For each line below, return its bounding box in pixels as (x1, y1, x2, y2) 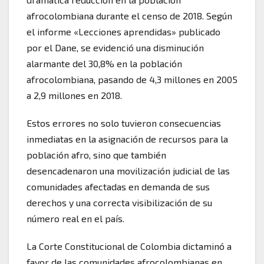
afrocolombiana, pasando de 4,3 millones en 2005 (27, 73, 237, 85)
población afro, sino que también (27, 148, 166, 160)
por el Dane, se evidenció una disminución (27, 41, 204, 53)
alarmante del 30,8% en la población (27, 57, 182, 69)
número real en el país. (27, 212, 124, 224)
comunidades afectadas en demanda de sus (27, 180, 210, 192)
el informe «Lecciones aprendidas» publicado (27, 25, 220, 37)
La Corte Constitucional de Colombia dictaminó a (27, 240, 232, 252)
